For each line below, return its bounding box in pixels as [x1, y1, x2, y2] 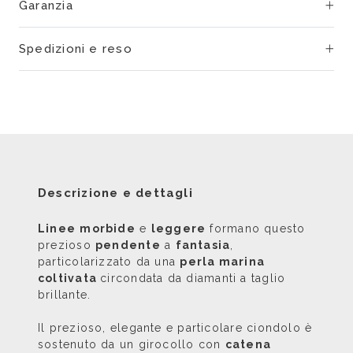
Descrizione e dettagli [38, 186, 193, 200]
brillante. [38, 288, 91, 301]
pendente [95, 239, 161, 251]
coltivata [38, 272, 101, 284]
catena [225, 338, 272, 351]
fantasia [175, 239, 231, 251]
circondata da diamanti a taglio [100, 272, 286, 284]
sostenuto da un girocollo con [38, 338, 225, 351]
